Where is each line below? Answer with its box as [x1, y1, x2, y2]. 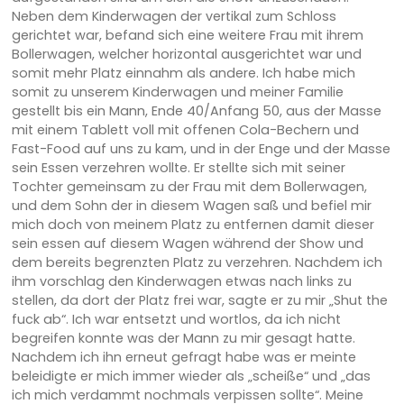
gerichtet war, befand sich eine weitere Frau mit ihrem [11, 25, 363, 44]
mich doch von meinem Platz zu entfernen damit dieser [11, 215, 374, 234]
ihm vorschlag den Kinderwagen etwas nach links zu [11, 271, 352, 290]
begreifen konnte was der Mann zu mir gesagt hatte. [11, 328, 355, 347]
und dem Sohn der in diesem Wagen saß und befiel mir [11, 196, 372, 215]
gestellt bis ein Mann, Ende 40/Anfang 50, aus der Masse [11, 101, 381, 120]
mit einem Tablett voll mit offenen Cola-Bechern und [11, 120, 359, 139]
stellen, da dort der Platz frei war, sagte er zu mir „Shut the [11, 290, 388, 309]
